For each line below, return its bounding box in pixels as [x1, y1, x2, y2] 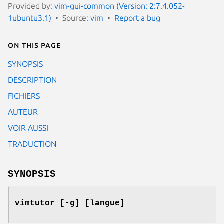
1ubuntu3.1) [8, 13, 51, 22]
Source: [62, 13, 90, 22]
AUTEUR [8, 107, 38, 116]
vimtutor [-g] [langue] [15, 198, 125, 208]
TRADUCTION [8, 139, 56, 148]
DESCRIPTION [8, 75, 57, 84]
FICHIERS [8, 91, 40, 100]
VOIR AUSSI [8, 123, 48, 132]
